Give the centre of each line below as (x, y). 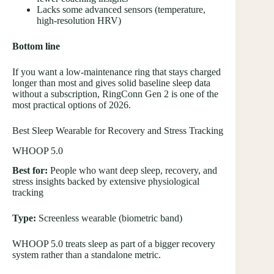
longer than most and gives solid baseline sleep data (111, 83)
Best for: (30, 171)
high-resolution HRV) (79, 20)
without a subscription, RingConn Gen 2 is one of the (115, 94)
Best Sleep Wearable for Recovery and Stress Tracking (118, 130)
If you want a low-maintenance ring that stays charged (117, 72)
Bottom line (36, 46)
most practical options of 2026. (72, 105)
